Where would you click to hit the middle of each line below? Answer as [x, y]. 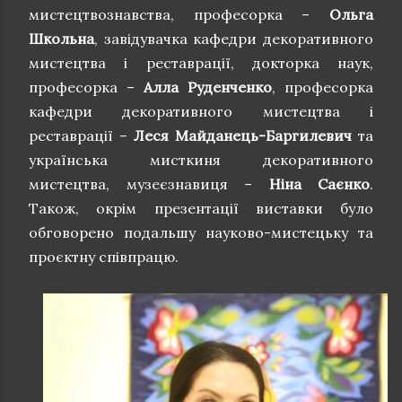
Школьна [61, 38]
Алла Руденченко [208, 87]
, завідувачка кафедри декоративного [234, 38]
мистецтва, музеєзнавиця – [149, 184]
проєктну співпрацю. [104, 256]
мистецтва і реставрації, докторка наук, [201, 62]
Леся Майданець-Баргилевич [243, 135]
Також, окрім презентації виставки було [201, 208]
